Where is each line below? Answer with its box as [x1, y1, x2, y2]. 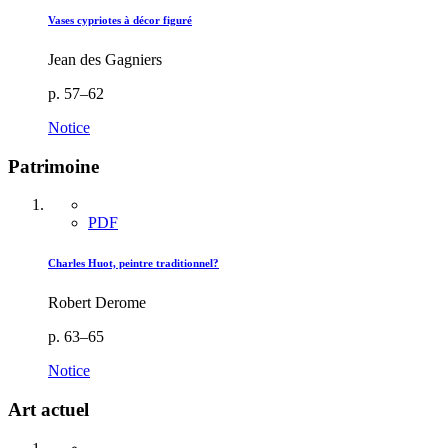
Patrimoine [8, 155, 99, 177]
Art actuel [8, 399, 89, 420]
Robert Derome [48, 294, 146, 312]
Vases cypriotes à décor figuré [48, 13, 192, 26]
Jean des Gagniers [48, 50, 162, 68]
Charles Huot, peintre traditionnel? [48, 257, 219, 270]
